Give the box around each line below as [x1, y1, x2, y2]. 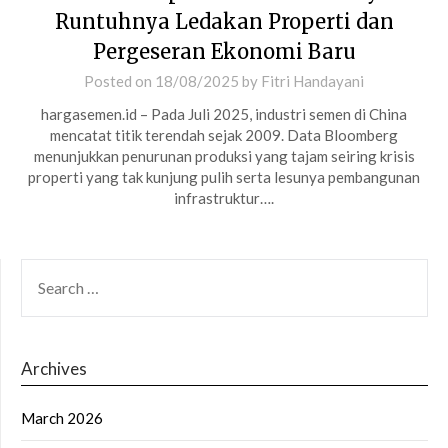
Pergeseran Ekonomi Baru [92, 38, 356, 64]
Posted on [84, 71, 155, 90]
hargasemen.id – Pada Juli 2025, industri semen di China [41, 104, 407, 123]
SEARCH [20, 260, 78, 279]
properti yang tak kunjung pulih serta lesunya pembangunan [28, 167, 420, 186]
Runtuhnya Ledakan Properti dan [54, 8, 394, 34]
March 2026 [21, 408, 103, 427]
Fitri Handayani [261, 71, 364, 90]
